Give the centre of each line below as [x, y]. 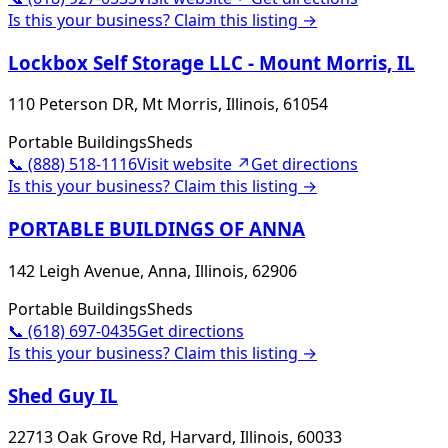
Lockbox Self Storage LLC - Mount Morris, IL [211, 62]
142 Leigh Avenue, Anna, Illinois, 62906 [152, 270]
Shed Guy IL [63, 395]
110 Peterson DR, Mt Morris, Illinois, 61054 [168, 104]
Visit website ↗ [194, 164]
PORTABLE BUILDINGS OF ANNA [156, 229]
